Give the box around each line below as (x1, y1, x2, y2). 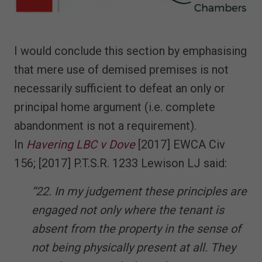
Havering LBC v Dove (26, 137, 135, 151)
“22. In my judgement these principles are (32, 184, 247, 198)
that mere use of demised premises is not (14, 62, 229, 77)
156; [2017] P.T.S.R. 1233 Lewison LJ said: (14, 156, 227, 170)
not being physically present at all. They (32, 240, 236, 254)
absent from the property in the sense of (32, 221, 241, 236)
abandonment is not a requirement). (14, 118, 196, 133)
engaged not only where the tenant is (32, 202, 224, 217)
